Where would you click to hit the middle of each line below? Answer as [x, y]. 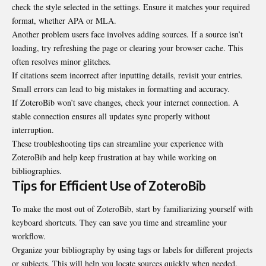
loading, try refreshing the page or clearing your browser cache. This [127, 47]
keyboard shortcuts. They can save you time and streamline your [119, 222]
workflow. [29, 236]
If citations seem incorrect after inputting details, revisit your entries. [127, 75]
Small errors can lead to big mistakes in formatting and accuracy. [121, 88]
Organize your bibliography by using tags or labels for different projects [132, 249]
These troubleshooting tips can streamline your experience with [118, 143]
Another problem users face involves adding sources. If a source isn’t [127, 34]
